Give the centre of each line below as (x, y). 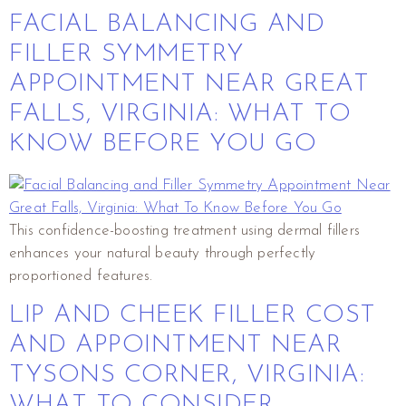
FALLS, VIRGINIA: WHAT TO (180, 114)
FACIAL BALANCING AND (167, 24)
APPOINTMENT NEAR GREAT (189, 84)
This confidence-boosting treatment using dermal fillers (185, 230)
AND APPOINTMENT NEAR (175, 345)
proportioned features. (81, 275)
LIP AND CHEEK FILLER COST (193, 315)
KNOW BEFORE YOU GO (163, 144)
